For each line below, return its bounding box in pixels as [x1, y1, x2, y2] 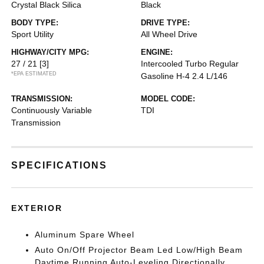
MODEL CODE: [141, 94, 195, 103]
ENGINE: [141, 48, 173, 57]
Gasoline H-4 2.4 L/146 [141, 71, 227, 81]
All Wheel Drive [141, 29, 197, 39]
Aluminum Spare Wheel [35, 230, 135, 239]
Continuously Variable [11, 105, 93, 115]
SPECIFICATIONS [11, 160, 108, 170]
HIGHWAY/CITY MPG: [11, 48, 90, 57]
